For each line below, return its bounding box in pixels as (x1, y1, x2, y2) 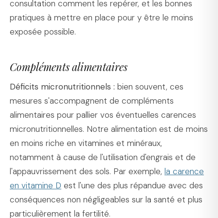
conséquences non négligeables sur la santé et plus (10, 194, 202, 205)
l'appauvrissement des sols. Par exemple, (10, 166, 164, 177)
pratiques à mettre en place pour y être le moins (10, 12, 193, 23)
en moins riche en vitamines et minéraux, (10, 138, 162, 149)
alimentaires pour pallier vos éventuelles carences (10, 109, 196, 121)
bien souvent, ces (115, 81, 183, 92)
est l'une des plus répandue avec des (61, 180, 203, 191)
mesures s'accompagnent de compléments (10, 95, 174, 107)
